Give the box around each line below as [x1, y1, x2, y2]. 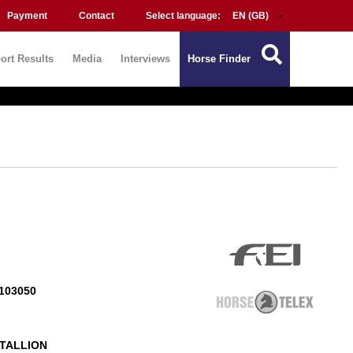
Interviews [121, 53, 170, 65]
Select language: [146, 10, 223, 21]
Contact [79, 10, 114, 21]
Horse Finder [188, 53, 251, 65]
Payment [7, 10, 47, 21]
